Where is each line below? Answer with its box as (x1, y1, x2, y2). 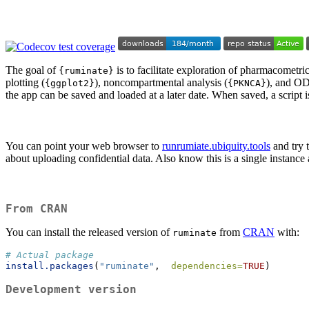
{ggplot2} (45, 78, 94, 89)
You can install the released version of (6, 226, 172, 238)
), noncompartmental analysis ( (94, 77, 228, 89)
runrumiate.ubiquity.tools (162, 140, 270, 152)
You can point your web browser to (6, 140, 162, 152)
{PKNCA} (228, 78, 266, 89)
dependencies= (171, 260, 243, 271)
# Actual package (6, 249, 94, 260)
